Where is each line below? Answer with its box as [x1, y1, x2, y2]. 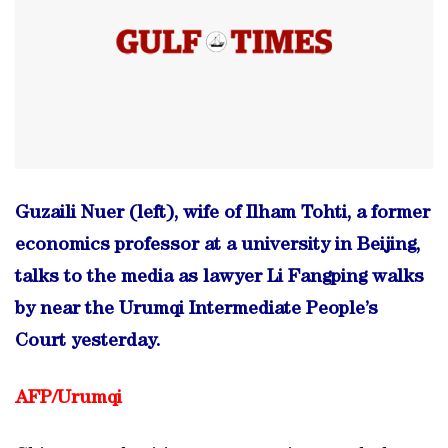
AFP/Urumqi [15, 389, 122, 409]
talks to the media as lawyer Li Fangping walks [15, 268, 424, 288]
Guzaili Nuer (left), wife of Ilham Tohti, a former [15, 204, 430, 224]
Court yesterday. [15, 332, 161, 352]
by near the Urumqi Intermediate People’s [15, 300, 378, 320]
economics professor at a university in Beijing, [15, 236, 420, 256]
